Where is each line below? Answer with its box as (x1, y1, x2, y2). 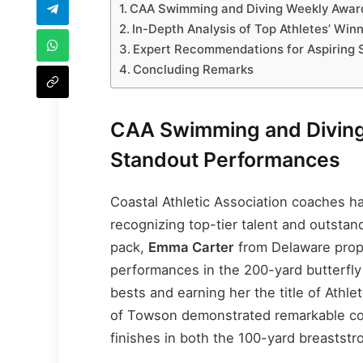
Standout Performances (110, 147, 341, 173)
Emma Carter (148, 238, 235, 255)
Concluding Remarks (133, 61, 254, 77)
